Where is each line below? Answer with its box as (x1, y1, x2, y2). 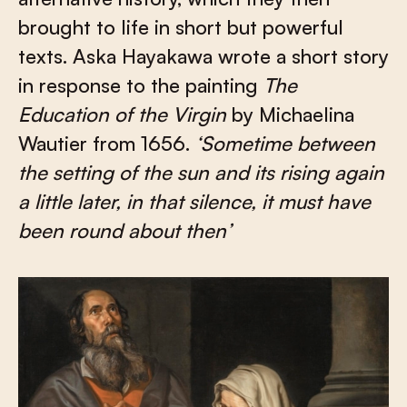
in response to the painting (18, 73, 263, 97)
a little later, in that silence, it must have (18, 189, 371, 213)
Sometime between (201, 131, 375, 155)
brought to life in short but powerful (18, 15, 343, 39)
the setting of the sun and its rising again (18, 160, 384, 184)
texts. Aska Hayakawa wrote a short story (18, 44, 389, 68)
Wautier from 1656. (18, 131, 195, 155)
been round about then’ (18, 218, 232, 243)
